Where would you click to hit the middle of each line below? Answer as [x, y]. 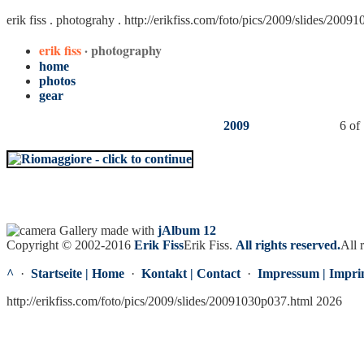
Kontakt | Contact [191, 273]
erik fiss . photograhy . [65, 20]
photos [57, 81]
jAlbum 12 [187, 230]
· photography [123, 50]
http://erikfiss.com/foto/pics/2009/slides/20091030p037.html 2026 [174, 301]
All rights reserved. [288, 245]
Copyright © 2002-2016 [70, 245]
